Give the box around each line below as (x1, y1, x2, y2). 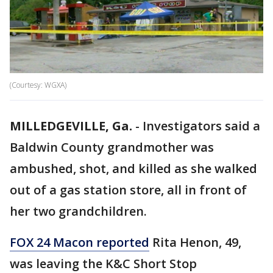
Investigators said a (143, 118, 260, 135)
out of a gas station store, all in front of (10, 182, 247, 199)
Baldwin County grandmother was (10, 139, 214, 156)
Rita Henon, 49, (149, 234, 241, 251)
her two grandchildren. (10, 203, 147, 220)
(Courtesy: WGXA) (10, 80, 66, 91)
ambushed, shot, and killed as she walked (10, 160, 257, 177)
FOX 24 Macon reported (10, 234, 149, 251)
